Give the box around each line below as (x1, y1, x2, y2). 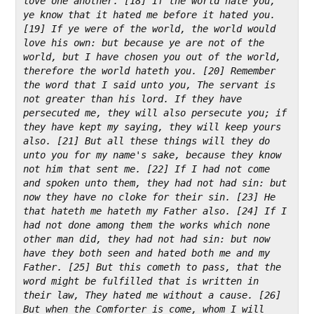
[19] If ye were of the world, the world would (23, 22, 276, 34)
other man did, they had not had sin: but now (23, 233, 271, 245)
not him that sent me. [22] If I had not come (23, 163, 271, 175)
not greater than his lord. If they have (23, 93, 243, 104)
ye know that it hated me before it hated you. (23, 8, 276, 20)
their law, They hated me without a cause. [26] (23, 289, 282, 301)
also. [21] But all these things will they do (23, 135, 271, 146)
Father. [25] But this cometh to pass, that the (23, 261, 282, 273)
